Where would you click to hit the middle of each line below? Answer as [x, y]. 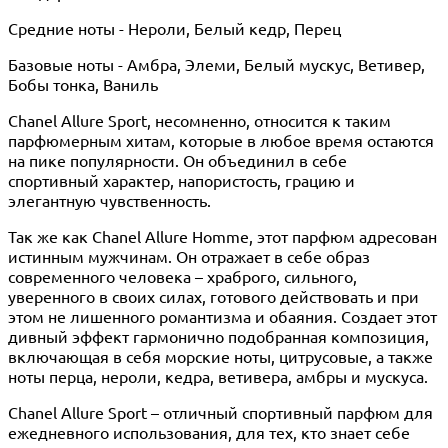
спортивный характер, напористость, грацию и [181, 179]
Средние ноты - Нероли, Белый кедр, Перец [174, 27]
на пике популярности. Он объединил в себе [177, 159]
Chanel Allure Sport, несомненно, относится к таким [199, 119]
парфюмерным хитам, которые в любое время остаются [221, 139]
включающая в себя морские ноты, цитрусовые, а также [220, 355]
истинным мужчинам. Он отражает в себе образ [189, 255]
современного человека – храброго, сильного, [182, 275]
